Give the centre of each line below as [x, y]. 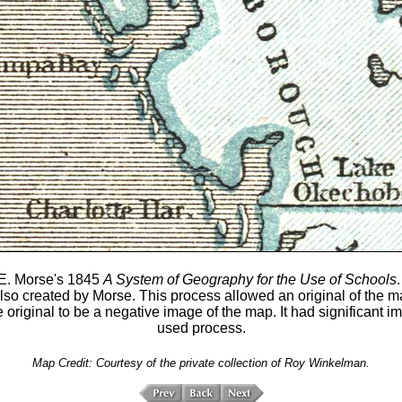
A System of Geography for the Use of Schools [249, 280]
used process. [201, 328]
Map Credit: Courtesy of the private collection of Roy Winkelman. [201, 363]
